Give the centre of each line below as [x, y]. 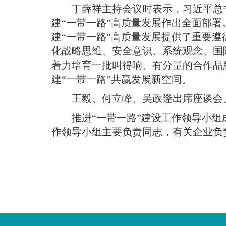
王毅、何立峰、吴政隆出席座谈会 [147, 99]
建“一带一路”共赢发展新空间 [117, 79]
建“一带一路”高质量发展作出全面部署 [137, 23]
